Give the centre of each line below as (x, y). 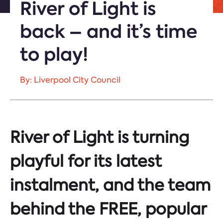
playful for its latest (86, 161)
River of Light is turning (100, 137)
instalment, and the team (110, 185)
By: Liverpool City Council (70, 80)
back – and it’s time (109, 31)
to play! (54, 54)
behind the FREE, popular (108, 209)
